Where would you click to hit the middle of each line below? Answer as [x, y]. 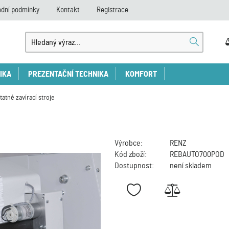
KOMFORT [141, 74]
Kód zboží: [131, 154]
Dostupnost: [134, 166]
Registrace [112, 10]
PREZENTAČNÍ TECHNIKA [68, 74]
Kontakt [68, 10]
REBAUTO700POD [197, 154]
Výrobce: [129, 143]
